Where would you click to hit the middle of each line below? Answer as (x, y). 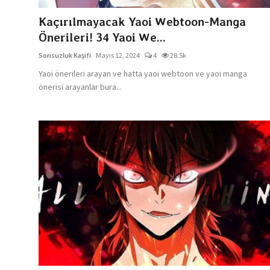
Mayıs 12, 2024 (118, 55)
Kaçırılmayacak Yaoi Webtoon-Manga (142, 21)
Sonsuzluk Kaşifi (65, 55)
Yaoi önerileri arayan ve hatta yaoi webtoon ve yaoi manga (143, 73)
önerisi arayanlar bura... (80, 86)
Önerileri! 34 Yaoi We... (102, 37)
